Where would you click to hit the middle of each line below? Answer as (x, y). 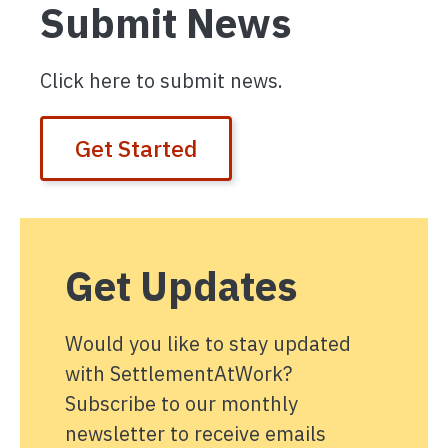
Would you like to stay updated (208, 343)
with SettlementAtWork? (178, 373)
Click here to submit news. (164, 80)
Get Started (136, 147)
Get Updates (181, 286)
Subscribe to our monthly (181, 403)
